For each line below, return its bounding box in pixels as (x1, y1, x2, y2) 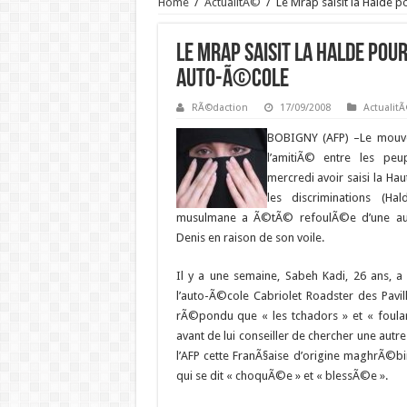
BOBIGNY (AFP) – (266, 131, 361, 144)
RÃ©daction (191, 102, 248, 114)
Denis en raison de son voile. (175, 231, 324, 244)
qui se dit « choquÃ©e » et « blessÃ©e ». (175, 369, 388, 382)
